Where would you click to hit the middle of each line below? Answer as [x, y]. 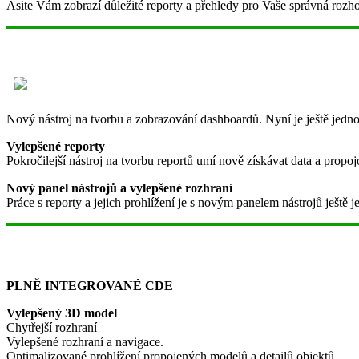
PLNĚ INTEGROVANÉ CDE [90, 285]
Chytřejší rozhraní [52, 327]
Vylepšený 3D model [63, 313]
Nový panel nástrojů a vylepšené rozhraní [119, 188]
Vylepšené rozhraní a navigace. [85, 341]
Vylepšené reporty [56, 146]
